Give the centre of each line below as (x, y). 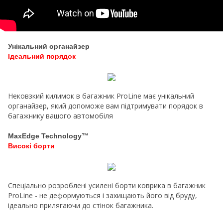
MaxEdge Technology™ (48, 136)
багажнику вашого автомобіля (60, 116)
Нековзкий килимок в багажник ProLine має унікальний (101, 96)
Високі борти (31, 146)
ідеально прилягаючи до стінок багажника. (81, 206)
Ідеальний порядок (42, 56)
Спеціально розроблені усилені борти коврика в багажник (107, 186)
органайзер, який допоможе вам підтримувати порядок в (106, 106)
